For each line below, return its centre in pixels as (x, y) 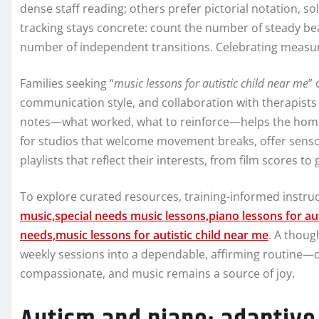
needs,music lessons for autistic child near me (144, 235)
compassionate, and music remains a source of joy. (157, 274)
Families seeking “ (67, 84)
